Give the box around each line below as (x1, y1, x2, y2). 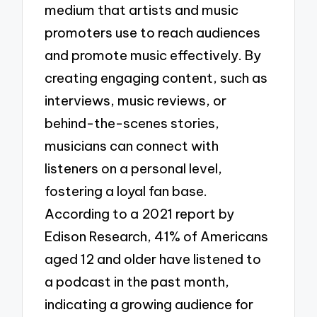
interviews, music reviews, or (45, 91, 227, 109)
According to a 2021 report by (45, 204, 235, 222)
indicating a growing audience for (45, 295, 254, 313)
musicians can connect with (45, 137, 219, 154)
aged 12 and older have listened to (45, 250, 262, 267)
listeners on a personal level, (45, 159, 223, 177)
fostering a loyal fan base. (45, 182, 208, 200)
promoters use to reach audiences (45, 23, 261, 41)
